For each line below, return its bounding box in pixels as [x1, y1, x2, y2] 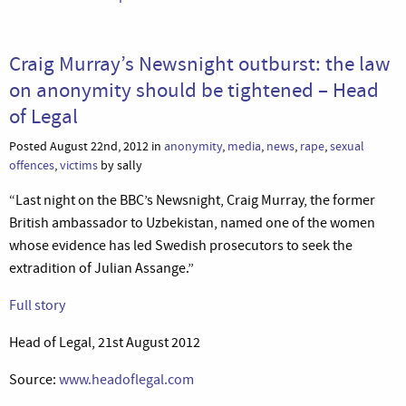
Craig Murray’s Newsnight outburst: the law [9, 49, 391, 77]
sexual [330, 137, 364, 155]
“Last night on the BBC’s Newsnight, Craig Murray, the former [9, 190, 375, 209]
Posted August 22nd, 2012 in [9, 137, 164, 155]
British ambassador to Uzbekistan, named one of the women [9, 213, 375, 232]
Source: [9, 370, 59, 389]
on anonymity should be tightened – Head [9, 75, 379, 103]
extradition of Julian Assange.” [9, 258, 194, 277]
